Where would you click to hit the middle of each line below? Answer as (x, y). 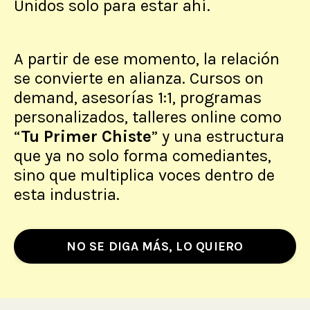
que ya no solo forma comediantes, (143, 156)
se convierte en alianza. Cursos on (139, 79)
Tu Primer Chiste (86, 137)
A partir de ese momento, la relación (147, 59)
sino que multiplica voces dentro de (144, 175)
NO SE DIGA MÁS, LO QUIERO (155, 246)
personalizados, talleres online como (148, 117)
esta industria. (67, 195)
